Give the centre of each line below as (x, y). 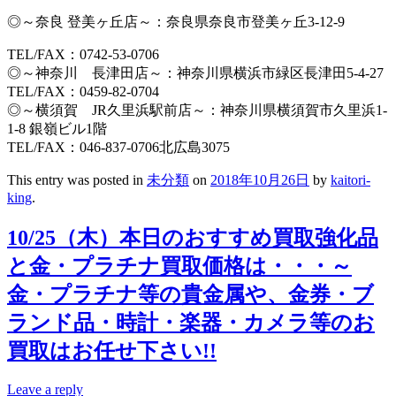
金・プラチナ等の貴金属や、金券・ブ (190, 294)
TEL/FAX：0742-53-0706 (83, 54)
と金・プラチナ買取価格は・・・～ (179, 266)
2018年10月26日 (260, 179)
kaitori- (350, 179)
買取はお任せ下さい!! (112, 350)
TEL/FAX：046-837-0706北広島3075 (118, 147)
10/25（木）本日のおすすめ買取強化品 (193, 237)
